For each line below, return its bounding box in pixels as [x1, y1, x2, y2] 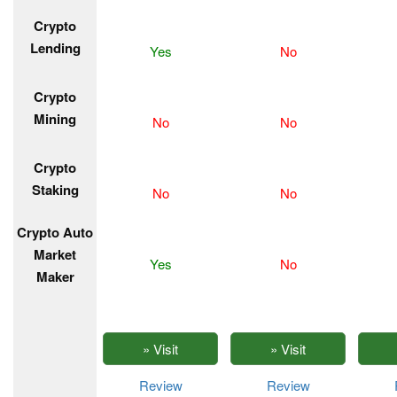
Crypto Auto [17, 222, 93, 242]
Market [34, 245, 76, 264]
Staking [31, 180, 79, 199]
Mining [34, 109, 76, 128]
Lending [29, 38, 81, 58]
